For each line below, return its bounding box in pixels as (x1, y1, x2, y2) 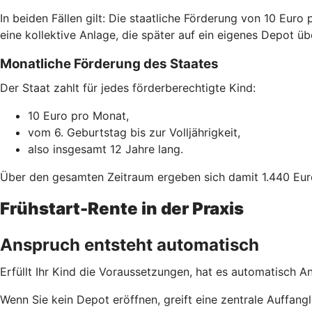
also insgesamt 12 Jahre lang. (28, 141, 183, 156)
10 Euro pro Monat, (28, 108, 129, 123)
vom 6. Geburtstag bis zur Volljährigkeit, (28, 125, 240, 139)
